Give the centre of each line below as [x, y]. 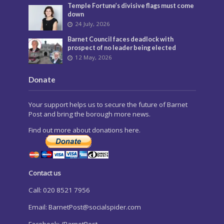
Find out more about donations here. [84, 130]
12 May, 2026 [94, 57]
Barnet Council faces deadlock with [121, 39]
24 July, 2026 [93, 23]
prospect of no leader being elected [122, 47]
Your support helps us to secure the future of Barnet [108, 104]
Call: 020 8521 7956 [59, 190]
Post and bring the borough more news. [89, 114]
